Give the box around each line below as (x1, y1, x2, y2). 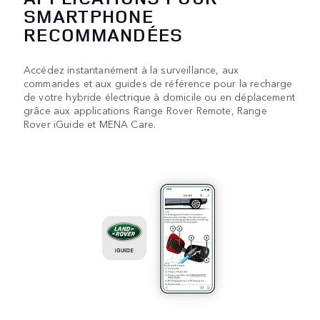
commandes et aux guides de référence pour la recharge (24, 75, 293, 90)
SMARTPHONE (24, 3, 154, 29)
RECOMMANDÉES (24, 21, 184, 47)
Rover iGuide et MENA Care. (24, 116, 156, 131)
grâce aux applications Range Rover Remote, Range (24, 102, 267, 117)
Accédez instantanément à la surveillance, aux (24, 61, 239, 76)
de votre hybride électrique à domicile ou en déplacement (24, 89, 295, 104)
